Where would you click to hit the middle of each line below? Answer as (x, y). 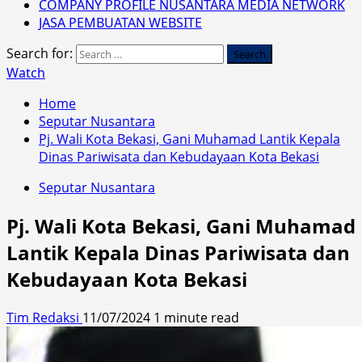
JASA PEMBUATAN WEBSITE (120, 22)
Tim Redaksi (44, 317)
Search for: (40, 53)
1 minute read (196, 317)
